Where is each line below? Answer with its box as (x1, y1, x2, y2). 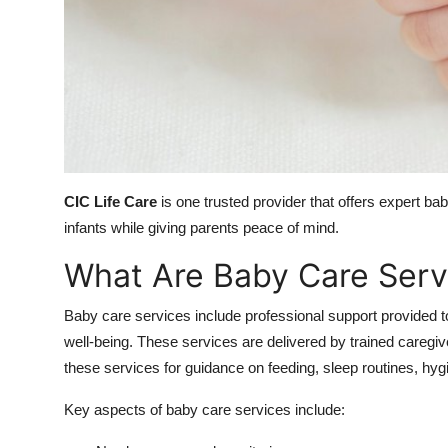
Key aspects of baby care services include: (64, 401, 345, 419)
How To (15, 56, 74, 76)
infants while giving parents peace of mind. (64, 219, 339, 237)
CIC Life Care (64, 193, 157, 211)
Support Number (15, 105, 142, 125)
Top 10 (15, 7, 66, 27)
